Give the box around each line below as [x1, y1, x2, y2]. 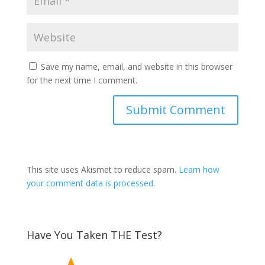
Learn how [178, 163, 219, 175]
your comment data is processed [26, 177, 153, 189]
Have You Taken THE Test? [26, 227, 162, 242]
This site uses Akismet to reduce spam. [26, 163, 179, 175]
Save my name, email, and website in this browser [40, 60, 232, 72]
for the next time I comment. [26, 74, 137, 86]
